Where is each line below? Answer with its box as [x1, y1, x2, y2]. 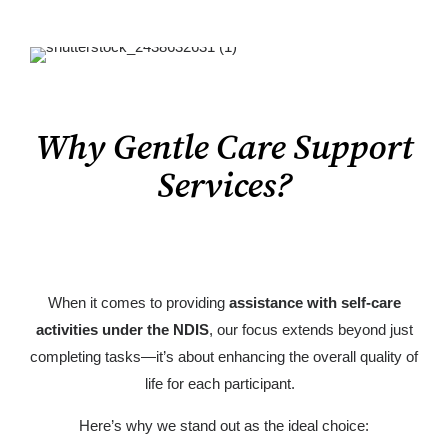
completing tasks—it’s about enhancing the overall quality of [30, 347, 418, 365]
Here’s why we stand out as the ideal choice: [79, 416, 369, 434]
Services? [156, 165, 292, 209]
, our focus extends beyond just [208, 320, 413, 338]
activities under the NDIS [35, 320, 209, 338]
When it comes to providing [47, 293, 229, 311]
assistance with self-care [228, 293, 401, 311]
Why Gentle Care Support [35, 127, 413, 171]
